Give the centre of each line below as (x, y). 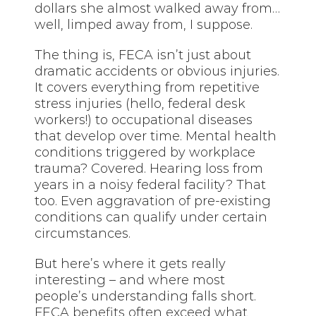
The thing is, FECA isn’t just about (143, 55)
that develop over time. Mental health (156, 136)
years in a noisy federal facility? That (151, 184)
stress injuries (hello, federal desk (140, 103)
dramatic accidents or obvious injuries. (157, 71)
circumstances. (83, 233)
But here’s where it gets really (130, 263)
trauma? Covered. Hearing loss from (149, 168)
